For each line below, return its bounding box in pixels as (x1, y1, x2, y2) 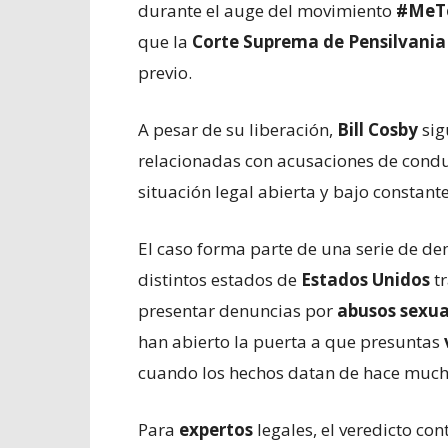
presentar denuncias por (138, 299, 337, 322)
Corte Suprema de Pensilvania (192, 30, 446, 53)
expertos (179, 418, 257, 441)
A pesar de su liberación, (138, 118, 337, 141)
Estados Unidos (301, 268, 430, 291)
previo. (138, 61, 192, 84)
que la (138, 30, 192, 53)
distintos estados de (138, 268, 301, 291)
